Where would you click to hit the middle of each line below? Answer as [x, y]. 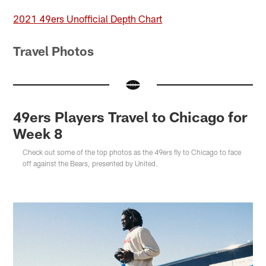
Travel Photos [54, 50]
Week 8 [38, 134]
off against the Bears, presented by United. [91, 164]
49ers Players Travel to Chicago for [130, 117]
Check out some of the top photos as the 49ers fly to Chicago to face [132, 152]
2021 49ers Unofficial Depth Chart [88, 19]
